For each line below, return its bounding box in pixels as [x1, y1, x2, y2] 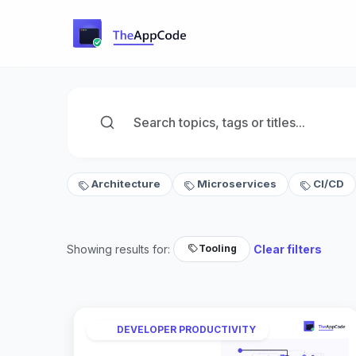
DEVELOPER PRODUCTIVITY [117, 323, 256, 336]
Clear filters [253, 242, 323, 256]
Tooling [199, 242, 238, 255]
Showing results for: [67, 242, 170, 256]
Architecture [91, 177, 161, 191]
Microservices [196, 177, 277, 191]
